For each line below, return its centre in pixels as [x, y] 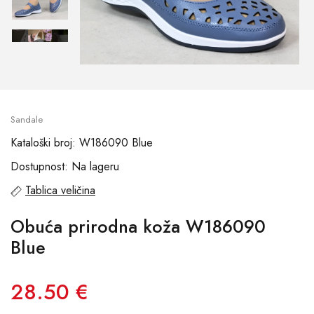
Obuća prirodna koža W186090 [138, 226]
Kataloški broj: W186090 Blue [82, 143]
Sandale [27, 120]
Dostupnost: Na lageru [65, 166]
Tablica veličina [60, 190]
